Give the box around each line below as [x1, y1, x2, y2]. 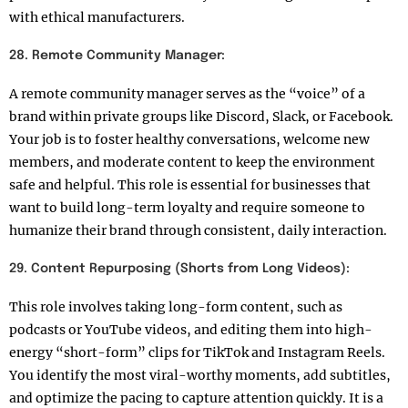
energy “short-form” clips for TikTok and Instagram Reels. [9, 344, 385, 362]
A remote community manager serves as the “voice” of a [9, 86, 365, 103]
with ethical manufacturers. [9, 9, 185, 26]
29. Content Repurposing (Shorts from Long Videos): [9, 262, 350, 276]
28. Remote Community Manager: [9, 49, 225, 63]
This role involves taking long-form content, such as [9, 299, 342, 316]
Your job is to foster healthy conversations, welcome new [9, 131, 370, 148]
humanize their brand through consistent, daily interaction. [9, 222, 387, 240]
